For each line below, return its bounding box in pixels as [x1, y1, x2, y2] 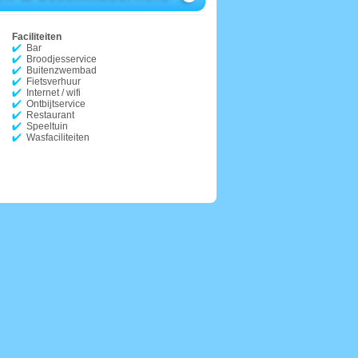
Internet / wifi [26, 87, 81, 98]
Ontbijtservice [26, 98, 86, 109]
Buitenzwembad [26, 65, 97, 76]
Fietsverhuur [26, 76, 81, 87]
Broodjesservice [26, 54, 97, 65]
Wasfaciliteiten [26, 132, 89, 143]
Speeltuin [26, 121, 68, 132]
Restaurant [26, 109, 74, 121]
